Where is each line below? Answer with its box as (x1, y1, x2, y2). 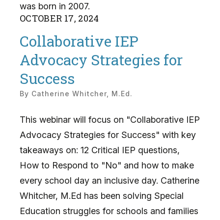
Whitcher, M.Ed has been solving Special (20, 190, 184, 201)
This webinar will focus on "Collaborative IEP (20, 114, 200, 125)
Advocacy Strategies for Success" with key (20, 129, 196, 140)
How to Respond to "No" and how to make (20, 160, 194, 170)
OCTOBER (20, 12, 62, 24)
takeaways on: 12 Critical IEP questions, (20, 144, 180, 155)
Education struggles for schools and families (20, 205, 198, 216)
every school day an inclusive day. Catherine (20, 175, 199, 186)
